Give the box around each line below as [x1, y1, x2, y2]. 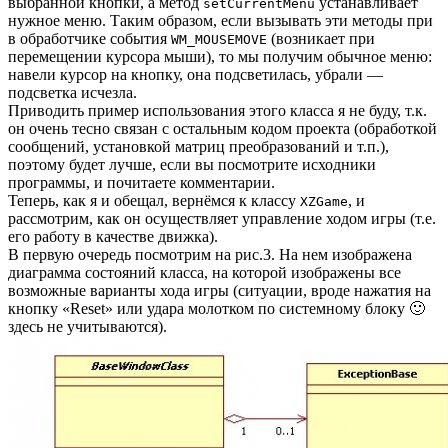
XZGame [300, 193, 348, 209]
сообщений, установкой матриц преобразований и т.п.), [8, 137, 389, 155]
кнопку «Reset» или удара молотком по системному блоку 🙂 [8, 299, 425, 317]
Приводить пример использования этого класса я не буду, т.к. [8, 101, 427, 119]
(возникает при [267, 29, 375, 47]
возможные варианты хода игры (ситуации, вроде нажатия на [8, 281, 431, 299]
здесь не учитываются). [8, 317, 167, 335]
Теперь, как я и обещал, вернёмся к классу [8, 191, 300, 209]
